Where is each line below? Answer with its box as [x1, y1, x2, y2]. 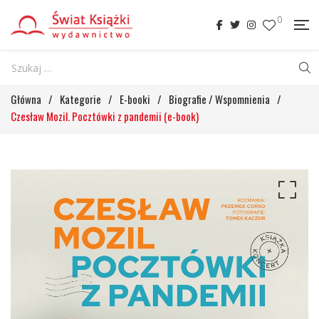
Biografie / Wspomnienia [169, 91, 270, 107]
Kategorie [60, 91, 101, 107]
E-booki [120, 91, 150, 107]
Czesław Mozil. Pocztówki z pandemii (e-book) [11, 108, 199, 124]
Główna [11, 91, 41, 107]
